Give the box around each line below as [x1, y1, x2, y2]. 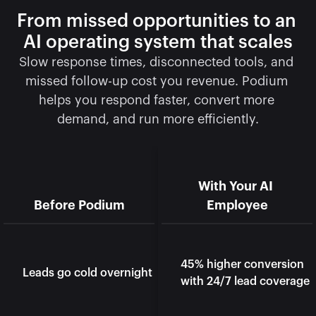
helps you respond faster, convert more [38, 94, 274, 107]
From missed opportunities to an [17, 12, 296, 30]
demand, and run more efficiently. [57, 113, 259, 126]
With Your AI [198, 180, 273, 193]
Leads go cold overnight [23, 267, 152, 279]
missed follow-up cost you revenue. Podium [25, 75, 288, 87]
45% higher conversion [181, 259, 304, 270]
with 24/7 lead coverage [181, 276, 310, 287]
